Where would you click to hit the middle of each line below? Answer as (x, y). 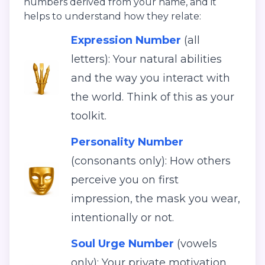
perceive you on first (125, 180)
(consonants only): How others (151, 161)
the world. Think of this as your (153, 97)
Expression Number (126, 41)
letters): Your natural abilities (146, 59)
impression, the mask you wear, (156, 199)
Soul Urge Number (122, 244)
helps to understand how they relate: (112, 17)
